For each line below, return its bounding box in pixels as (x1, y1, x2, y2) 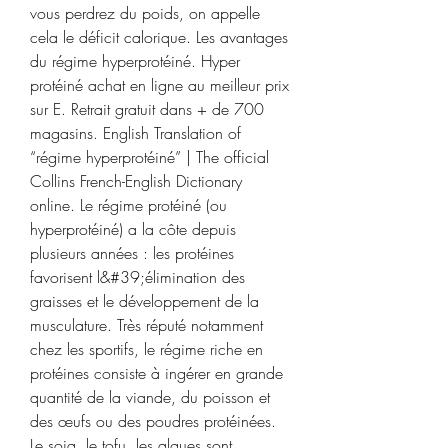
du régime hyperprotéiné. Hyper (30, 49, 240, 72)
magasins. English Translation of (30, 121, 241, 144)
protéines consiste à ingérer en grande (30, 361, 283, 384)
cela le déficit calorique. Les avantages (30, 25, 288, 48)
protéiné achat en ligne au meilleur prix (30, 73, 289, 96)
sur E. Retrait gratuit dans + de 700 (30, 97, 264, 120)
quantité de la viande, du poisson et (30, 385, 270, 408)
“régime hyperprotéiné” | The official (30, 145, 269, 168)
